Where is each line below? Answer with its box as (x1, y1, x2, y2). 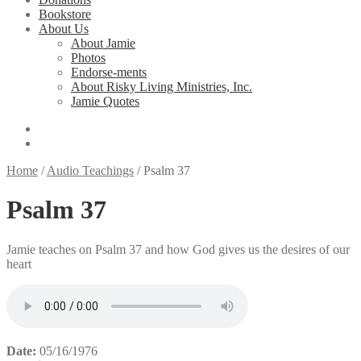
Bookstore (39, 7, 91, 21)
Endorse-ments (71, 65, 147, 79)
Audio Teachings (47, 164, 134, 177)
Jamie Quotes (71, 94, 139, 108)
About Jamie (71, 36, 135, 50)
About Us (39, 22, 89, 35)
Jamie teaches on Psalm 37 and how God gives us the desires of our (6, 242, 350, 256)
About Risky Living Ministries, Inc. (71, 80, 252, 93)
